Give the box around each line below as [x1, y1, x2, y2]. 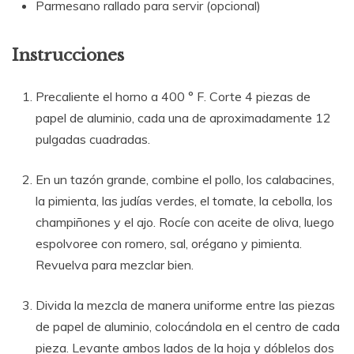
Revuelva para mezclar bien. [36, 256, 194, 273]
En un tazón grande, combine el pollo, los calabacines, [36, 171, 334, 187]
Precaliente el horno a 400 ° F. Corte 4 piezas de [36, 88, 311, 104]
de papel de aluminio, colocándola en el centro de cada [36, 318, 340, 334]
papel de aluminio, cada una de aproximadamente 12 [36, 109, 331, 126]
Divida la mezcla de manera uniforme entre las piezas [36, 296, 335, 313]
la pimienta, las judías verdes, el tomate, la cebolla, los [36, 192, 333, 209]
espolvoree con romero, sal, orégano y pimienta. [36, 235, 302, 251]
